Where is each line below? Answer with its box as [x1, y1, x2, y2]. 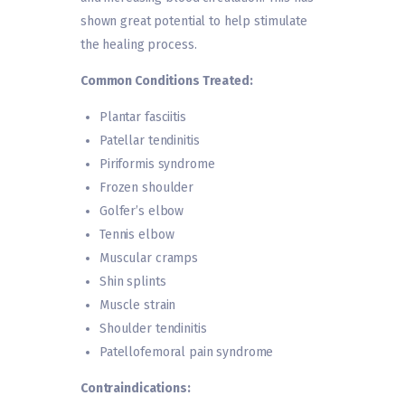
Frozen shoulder [99, 179, 194, 195]
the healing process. [80, 36, 197, 52]
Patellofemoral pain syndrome [99, 344, 274, 360]
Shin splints [99, 273, 166, 289]
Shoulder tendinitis [99, 320, 207, 336]
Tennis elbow [99, 226, 174, 242]
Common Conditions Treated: [80, 72, 253, 89]
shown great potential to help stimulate [80, 13, 307, 29]
